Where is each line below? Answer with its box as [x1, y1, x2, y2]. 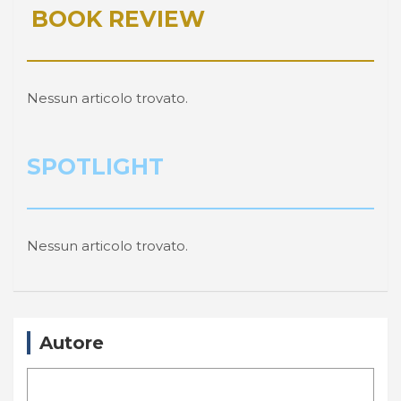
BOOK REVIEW [31, 5, 205, 32]
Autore [39, 332, 104, 354]
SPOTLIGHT [27, 153, 164, 180]
